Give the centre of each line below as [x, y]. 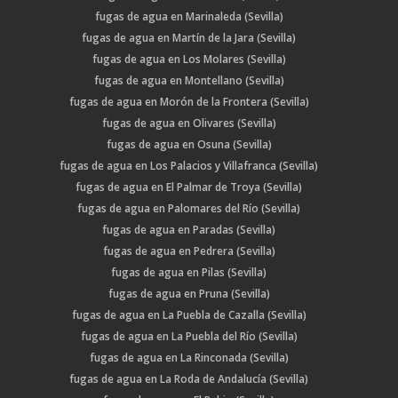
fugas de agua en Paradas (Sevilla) [189, 230]
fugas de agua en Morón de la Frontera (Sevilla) [189, 102]
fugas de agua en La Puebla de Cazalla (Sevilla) [189, 315]
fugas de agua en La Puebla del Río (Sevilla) [189, 337]
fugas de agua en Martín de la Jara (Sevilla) [189, 38]
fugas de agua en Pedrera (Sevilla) [189, 251]
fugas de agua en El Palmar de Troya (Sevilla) [189, 187]
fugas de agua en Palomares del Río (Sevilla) [189, 209]
